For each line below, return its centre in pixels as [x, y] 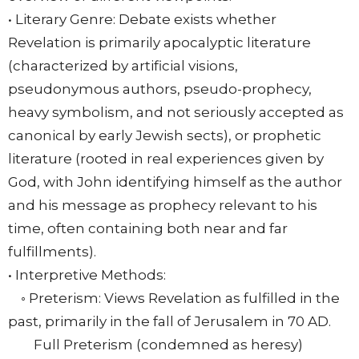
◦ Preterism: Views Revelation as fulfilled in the [174, 298]
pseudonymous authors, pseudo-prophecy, [160, 89]
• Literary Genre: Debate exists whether [142, 20]
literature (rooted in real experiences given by [166, 159]
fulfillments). [52, 252]
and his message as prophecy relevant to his [163, 206]
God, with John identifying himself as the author [175, 182]
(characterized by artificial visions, [123, 66]
